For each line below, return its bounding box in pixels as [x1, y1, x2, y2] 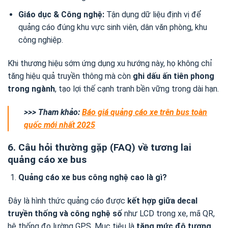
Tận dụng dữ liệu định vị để [104, 10, 201, 20]
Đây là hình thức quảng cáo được [8, 195, 127, 206]
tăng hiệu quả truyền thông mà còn [8, 71, 133, 81]
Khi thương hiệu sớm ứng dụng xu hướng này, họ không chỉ [8, 58, 212, 68]
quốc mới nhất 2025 [24, 120, 95, 130]
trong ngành [8, 83, 55, 94]
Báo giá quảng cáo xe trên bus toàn [82, 107, 207, 117]
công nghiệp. [18, 35, 63, 45]
